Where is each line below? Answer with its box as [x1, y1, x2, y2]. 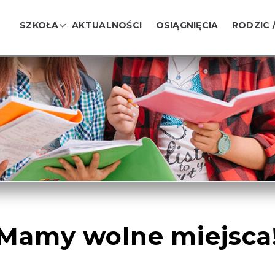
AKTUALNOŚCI [72, 20, 142, 31]
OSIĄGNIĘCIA [155, 20, 219, 31]
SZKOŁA [20, 20, 58, 31]
